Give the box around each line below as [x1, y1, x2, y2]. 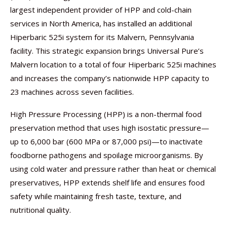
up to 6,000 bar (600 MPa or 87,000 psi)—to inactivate [10, 136, 203, 146]
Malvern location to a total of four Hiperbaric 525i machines [10, 59, 216, 69]
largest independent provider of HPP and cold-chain [10, 5, 192, 15]
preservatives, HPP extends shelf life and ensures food [10, 177, 205, 187]
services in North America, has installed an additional [10, 18, 192, 28]
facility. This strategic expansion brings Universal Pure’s [10, 46, 204, 56]
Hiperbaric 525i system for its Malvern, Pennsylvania [10, 32, 194, 42]
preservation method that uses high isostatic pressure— [10, 123, 209, 133]
